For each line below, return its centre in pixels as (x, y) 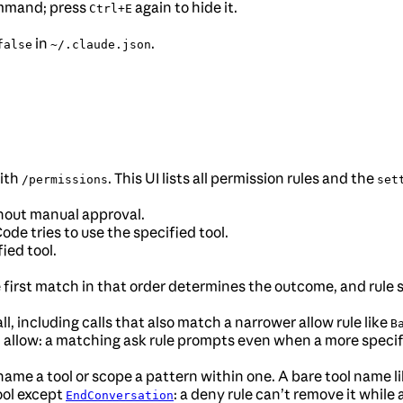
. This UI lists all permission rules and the (242, 179)
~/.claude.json (101, 45)
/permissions (65, 180)
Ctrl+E (111, 9)
